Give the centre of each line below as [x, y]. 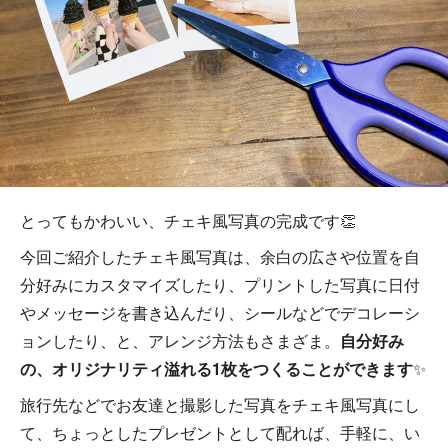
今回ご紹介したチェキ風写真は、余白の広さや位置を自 [220, 256]
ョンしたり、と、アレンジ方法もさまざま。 [180, 340]
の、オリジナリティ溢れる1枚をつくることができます [216, 368]
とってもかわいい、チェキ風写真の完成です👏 [188, 220]
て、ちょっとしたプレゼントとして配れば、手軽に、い [220, 432]
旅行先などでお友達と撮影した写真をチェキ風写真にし [220, 404]
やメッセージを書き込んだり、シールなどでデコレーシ [220, 312]
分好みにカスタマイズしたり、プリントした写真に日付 [220, 284]
